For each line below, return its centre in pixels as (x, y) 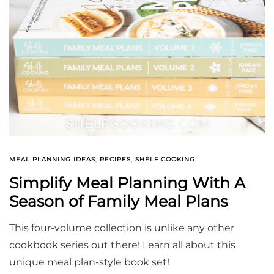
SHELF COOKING (165, 160)
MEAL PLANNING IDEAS (52, 160)
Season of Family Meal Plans (118, 202)
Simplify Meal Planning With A (127, 183)
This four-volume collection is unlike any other (122, 228)
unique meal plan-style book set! (89, 262)
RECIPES (115, 160)
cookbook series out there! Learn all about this (122, 245)
